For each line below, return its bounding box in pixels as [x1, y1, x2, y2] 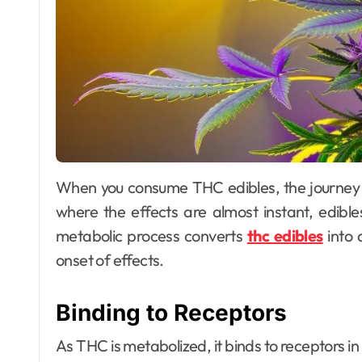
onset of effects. [56, 250, 164, 271]
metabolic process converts [56, 225, 247, 246]
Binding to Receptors [56, 299, 287, 327]
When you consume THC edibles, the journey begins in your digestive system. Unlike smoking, [56, 177, 72, 198]
